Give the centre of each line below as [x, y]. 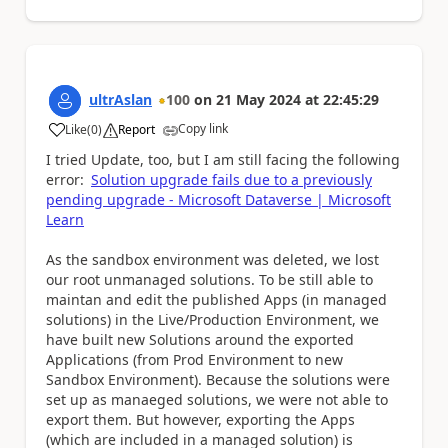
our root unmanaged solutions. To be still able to [209, 279]
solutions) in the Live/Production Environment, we [212, 319]
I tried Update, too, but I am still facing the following [223, 159]
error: [67, 179]
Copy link [203, 128]
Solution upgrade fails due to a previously [231, 179]
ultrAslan [120, 99]
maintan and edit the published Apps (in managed [216, 299]
